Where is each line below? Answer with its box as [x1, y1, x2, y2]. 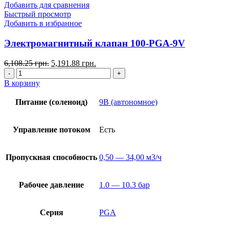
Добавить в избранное [4, 19, 82, 28]
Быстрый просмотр [4, 10, 71, 19]
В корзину [4, 78, 40, 87]
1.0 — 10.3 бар [99, 180, 150, 189]
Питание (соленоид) [15, 97, 87, 106]
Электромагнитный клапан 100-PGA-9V [4, 38, 185, 49]
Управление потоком [12, 125, 90, 134]
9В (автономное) [99, 97, 157, 106]
